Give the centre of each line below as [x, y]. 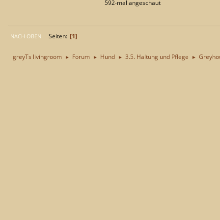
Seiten [57, 36]
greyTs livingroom [37, 57]
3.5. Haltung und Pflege [157, 57]
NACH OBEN [26, 36]
